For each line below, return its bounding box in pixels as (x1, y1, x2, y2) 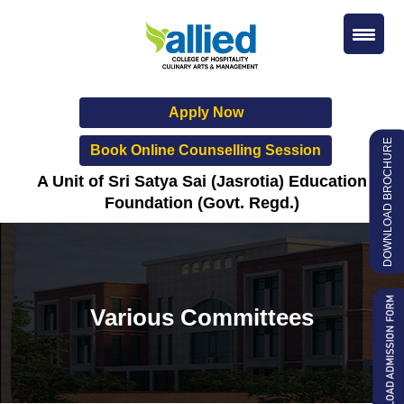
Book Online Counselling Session (90, 142, 321, 158)
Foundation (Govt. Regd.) (105, 194, 299, 212)
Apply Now (168, 105, 243, 120)
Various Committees (89, 304, 314, 331)
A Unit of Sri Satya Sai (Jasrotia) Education (37, 172, 367, 190)
